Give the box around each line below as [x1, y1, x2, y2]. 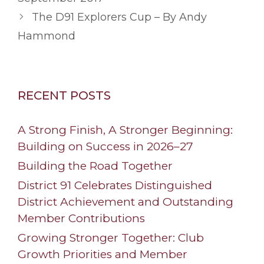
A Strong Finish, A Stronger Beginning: [18, 123, 233, 137]
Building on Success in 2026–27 [18, 140, 193, 154]
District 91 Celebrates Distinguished [18, 179, 212, 193]
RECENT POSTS [18, 88, 111, 103]
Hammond [18, 29, 75, 43]
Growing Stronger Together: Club [18, 231, 204, 245]
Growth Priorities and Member [18, 247, 187, 262]
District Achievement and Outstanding [18, 195, 233, 209]
